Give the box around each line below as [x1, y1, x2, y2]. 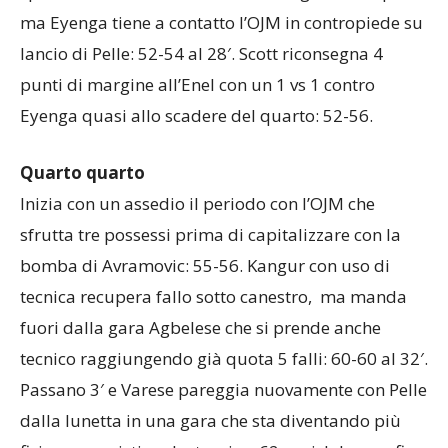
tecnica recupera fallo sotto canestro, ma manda [20, 284, 407, 308]
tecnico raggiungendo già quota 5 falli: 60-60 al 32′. [20, 346, 428, 370]
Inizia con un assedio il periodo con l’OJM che [20, 191, 375, 215]
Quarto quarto [20, 160, 145, 184]
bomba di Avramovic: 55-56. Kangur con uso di [20, 253, 390, 277]
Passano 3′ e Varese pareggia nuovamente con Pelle [20, 377, 427, 401]
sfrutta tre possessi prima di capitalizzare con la [20, 222, 401, 246]
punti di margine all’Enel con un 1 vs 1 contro [20, 72, 375, 96]
